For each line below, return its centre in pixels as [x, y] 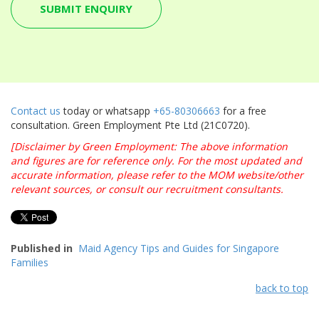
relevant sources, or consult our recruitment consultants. [147, 189]
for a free [243, 110]
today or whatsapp [107, 110]
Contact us [36, 110]
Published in [42, 248]
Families [30, 262]
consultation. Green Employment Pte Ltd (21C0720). [130, 125]
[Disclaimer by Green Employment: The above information [149, 146]
